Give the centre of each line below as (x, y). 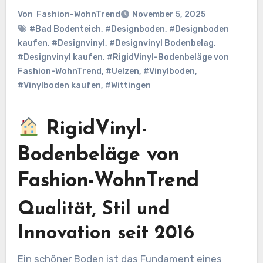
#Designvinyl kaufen (60, 58)
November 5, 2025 (168, 15)
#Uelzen (122, 72)
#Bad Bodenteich (65, 29)
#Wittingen (128, 86)
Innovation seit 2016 (106, 234)
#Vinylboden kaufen (59, 86)
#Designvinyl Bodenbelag (161, 43)
